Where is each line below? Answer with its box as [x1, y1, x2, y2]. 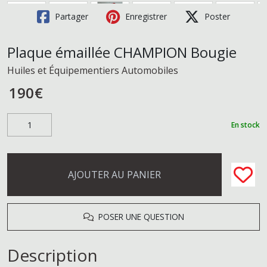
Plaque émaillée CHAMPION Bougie [7, 42, 237, 62]
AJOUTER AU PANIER [68, 168, 161, 181]
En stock [231, 119, 260, 130]
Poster [202, 11, 230, 22]
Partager [52, 11, 88, 22]
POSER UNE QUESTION [93, 211, 184, 222]
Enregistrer [123, 11, 167, 22]
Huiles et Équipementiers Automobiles [7, 64, 178, 77]
